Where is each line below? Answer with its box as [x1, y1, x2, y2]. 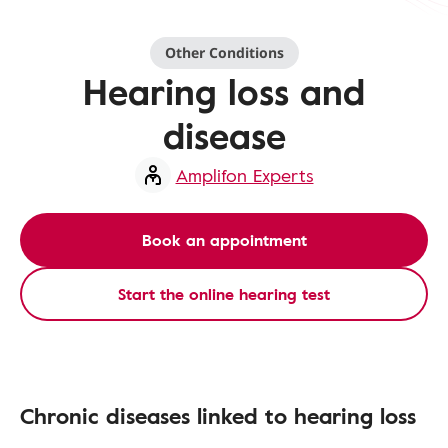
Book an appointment [141, 228, 307, 252]
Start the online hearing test [118, 282, 330, 306]
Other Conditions [164, 43, 284, 62]
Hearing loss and [83, 64, 365, 118]
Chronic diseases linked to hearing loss [20, 399, 416, 432]
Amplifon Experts [175, 162, 314, 188]
